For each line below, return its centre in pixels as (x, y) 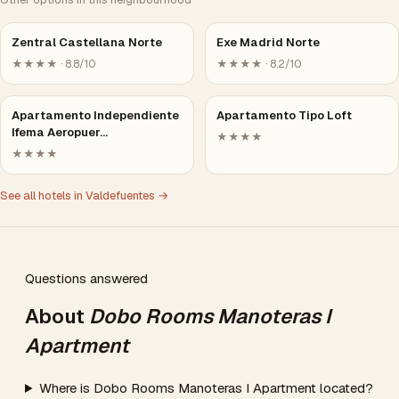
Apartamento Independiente (95, 115)
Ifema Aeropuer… (60, 132)
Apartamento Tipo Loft (284, 115)
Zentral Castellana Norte (87, 42)
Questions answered (86, 278)
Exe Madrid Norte (268, 42)
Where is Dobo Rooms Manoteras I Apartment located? (206, 388)
